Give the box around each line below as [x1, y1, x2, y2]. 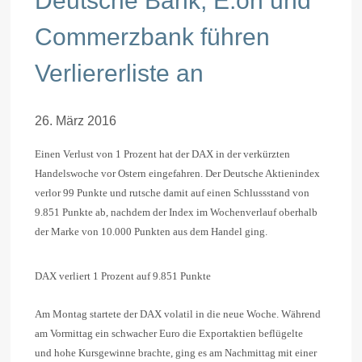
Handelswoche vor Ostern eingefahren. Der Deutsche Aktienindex [35, 166, 320, 179]
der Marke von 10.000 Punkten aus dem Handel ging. [35, 225, 267, 238]
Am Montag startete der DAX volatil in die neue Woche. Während [35, 308, 321, 321]
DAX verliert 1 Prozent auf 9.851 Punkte [35, 269, 211, 282]
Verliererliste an [35, 59, 204, 86]
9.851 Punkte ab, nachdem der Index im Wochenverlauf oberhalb [35, 205, 318, 218]
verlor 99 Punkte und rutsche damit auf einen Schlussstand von [35, 186, 309, 199]
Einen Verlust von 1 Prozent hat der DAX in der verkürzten [35, 147, 290, 160]
